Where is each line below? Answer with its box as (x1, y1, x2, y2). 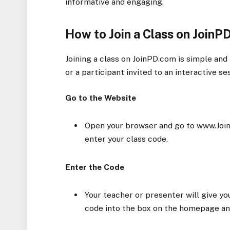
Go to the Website (65, 93, 137, 103)
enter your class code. (85, 134, 168, 144)
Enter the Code (65, 162, 125, 172)
